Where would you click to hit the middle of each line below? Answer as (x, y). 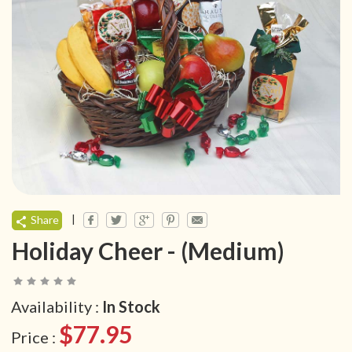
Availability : (57, 307)
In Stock (131, 307)
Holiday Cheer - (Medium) (148, 251)
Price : (35, 337)
